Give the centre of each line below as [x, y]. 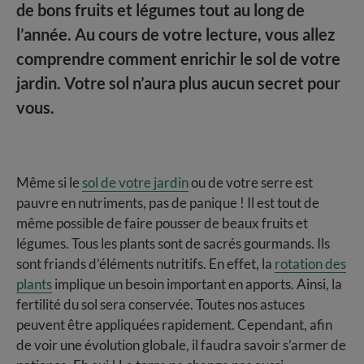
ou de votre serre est [251, 182]
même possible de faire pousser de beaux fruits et [162, 223]
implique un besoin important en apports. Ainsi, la [197, 284]
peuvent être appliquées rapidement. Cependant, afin [174, 324]
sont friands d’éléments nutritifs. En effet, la [145, 263]
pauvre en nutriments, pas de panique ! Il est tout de [168, 202]
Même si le [49, 182]
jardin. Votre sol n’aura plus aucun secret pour [178, 82]
